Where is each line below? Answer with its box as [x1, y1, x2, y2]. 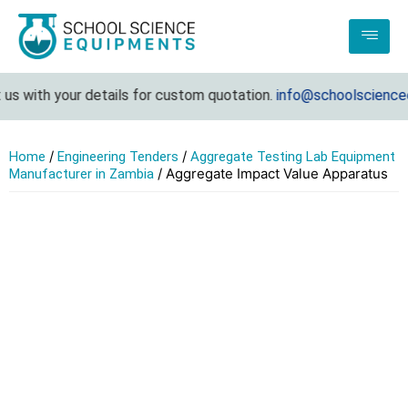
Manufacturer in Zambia [9, 166, 154, 183]
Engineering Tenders [57, 148, 178, 166]
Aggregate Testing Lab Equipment [190, 148, 395, 166]
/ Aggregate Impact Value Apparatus [154, 165, 388, 183]
